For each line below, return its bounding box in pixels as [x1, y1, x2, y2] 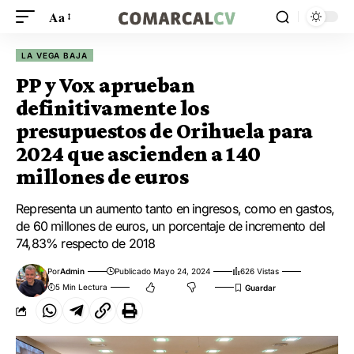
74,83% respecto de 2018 [16, 235, 156, 251]
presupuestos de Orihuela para [16, 119, 313, 143]
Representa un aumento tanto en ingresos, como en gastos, [16, 201, 335, 217]
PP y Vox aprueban [16, 73, 195, 97]
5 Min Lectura [55, 282, 108, 292]
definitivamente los [16, 96, 209, 120]
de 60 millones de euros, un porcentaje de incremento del [16, 218, 326, 234]
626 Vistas [240, 266, 280, 276]
